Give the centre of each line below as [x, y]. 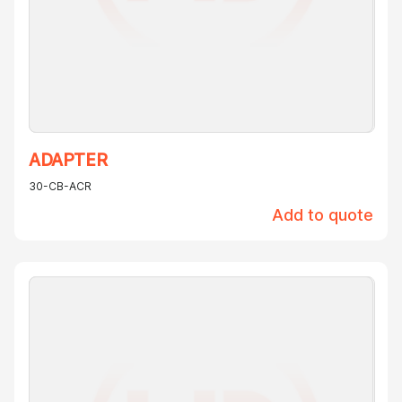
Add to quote [323, 215]
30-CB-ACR [60, 187]
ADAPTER [68, 161]
